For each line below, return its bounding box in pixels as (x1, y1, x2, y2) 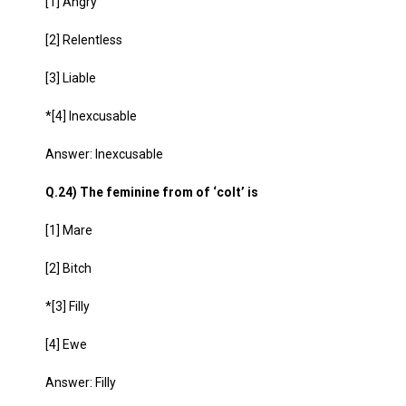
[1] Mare (45, 223, 92, 237)
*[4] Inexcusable (45, 109, 137, 123)
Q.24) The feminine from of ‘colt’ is (45, 185, 258, 199)
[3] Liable (45, 71, 96, 85)
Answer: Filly (45, 375, 116, 390)
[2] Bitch (45, 261, 92, 275)
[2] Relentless (45, 33, 122, 47)
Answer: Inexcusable (45, 147, 163, 161)
